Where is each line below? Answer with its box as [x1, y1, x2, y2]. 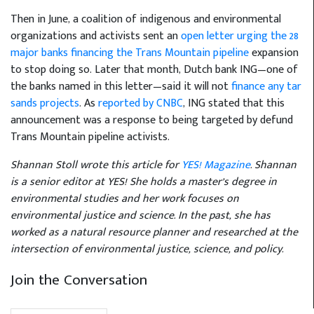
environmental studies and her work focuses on [11, 189, 239, 209]
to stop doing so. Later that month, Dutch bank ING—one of [11, 60, 298, 80]
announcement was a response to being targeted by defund [11, 111, 293, 130]
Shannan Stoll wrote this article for [11, 156, 182, 175]
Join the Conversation [11, 268, 147, 293]
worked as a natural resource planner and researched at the [11, 223, 298, 243]
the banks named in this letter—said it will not [11, 77, 231, 97]
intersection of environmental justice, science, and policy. [11, 240, 283, 259]
